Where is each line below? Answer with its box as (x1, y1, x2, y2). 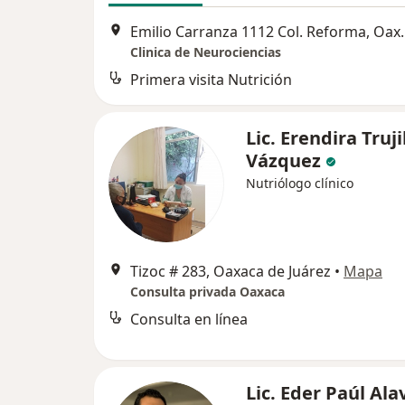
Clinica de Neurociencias (130, 43, 281, 61)
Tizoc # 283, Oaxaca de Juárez (130, 261, 331, 282)
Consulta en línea (130, 309, 248, 330)
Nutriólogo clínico (246, 174, 353, 193)
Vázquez (246, 148, 325, 174)
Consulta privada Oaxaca (130, 283, 285, 301)
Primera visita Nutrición (130, 70, 292, 90)
